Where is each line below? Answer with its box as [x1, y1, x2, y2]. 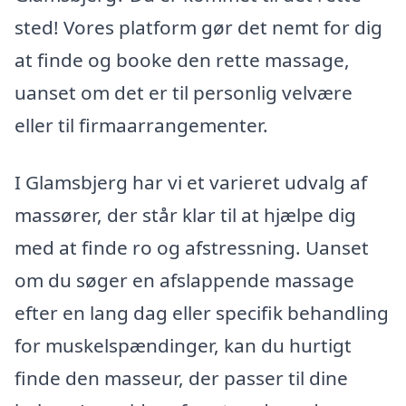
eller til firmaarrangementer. [14, 111, 268, 138]
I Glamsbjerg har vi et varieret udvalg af [14, 169, 367, 196]
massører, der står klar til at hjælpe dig [14, 202, 356, 228]
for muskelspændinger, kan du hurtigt [14, 333, 352, 359]
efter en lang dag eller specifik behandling [14, 300, 389, 326]
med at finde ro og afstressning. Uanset [14, 235, 369, 261]
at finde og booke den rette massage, [14, 46, 350, 72]
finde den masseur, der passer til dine [14, 365, 348, 391]
